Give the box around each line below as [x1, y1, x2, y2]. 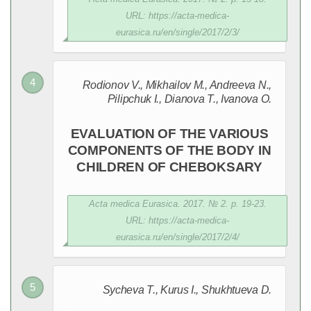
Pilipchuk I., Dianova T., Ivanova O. [107, 93, 271, 105]
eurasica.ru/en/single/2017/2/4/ [115, 232, 239, 242]
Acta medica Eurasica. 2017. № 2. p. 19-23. [88, 199, 267, 209]
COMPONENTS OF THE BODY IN [67, 143, 271, 158]
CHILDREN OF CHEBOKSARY [76, 160, 262, 174]
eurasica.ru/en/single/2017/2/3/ [115, 27, 239, 37]
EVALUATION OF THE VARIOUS [70, 126, 269, 141]
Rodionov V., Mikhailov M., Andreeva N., [82, 79, 271, 91]
